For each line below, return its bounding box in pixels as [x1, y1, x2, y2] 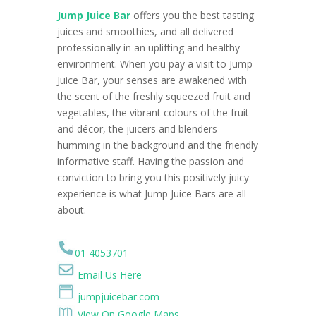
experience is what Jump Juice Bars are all [56, 186, 246, 200]
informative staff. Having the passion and [56, 154, 244, 168]
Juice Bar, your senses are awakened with [56, 73, 247, 87]
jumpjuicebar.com [77, 289, 159, 303]
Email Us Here [77, 267, 142, 281]
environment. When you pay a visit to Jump [56, 56, 253, 71]
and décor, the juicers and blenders [56, 121, 217, 135]
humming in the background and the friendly [56, 138, 258, 152]
